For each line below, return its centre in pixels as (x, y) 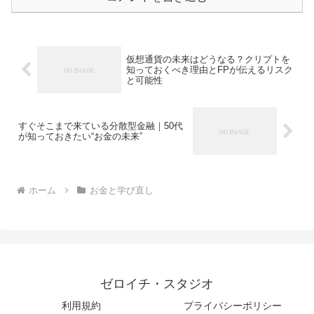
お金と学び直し (121, 190)
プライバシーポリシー (233, 305)
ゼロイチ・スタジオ (157, 284)
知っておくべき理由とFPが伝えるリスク (209, 69)
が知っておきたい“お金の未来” (80, 137)
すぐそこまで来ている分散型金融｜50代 (101, 126)
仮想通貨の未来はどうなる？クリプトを (208, 59)
